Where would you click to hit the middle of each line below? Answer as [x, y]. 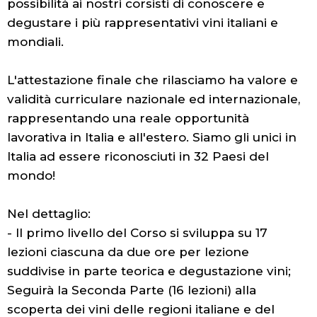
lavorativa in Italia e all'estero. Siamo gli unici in [152, 137]
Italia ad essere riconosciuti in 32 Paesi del [138, 156]
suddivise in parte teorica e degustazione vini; [149, 271]
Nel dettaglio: [49, 213]
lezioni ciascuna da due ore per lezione [128, 252]
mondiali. [35, 41]
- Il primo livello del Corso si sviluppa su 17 [137, 232]
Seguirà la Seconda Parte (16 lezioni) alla [132, 290]
